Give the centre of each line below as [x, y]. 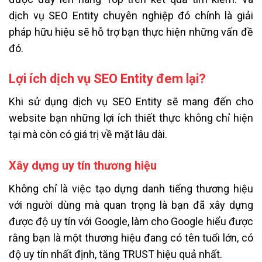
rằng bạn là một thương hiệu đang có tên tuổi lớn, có [131, 238]
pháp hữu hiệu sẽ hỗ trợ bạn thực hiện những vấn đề [131, 32]
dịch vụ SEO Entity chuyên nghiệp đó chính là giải [131, 16]
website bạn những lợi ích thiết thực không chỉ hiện [131, 118]
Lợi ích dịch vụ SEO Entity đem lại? [107, 78]
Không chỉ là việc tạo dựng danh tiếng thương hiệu [131, 189]
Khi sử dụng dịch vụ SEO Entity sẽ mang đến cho [131, 101]
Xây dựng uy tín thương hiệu [83, 166]
